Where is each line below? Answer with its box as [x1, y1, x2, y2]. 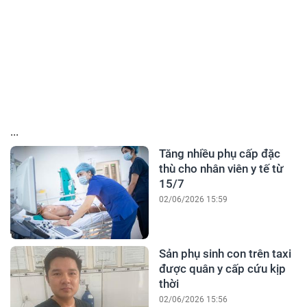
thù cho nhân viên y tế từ [158, 162, 284, 175]
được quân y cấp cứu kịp [158, 262, 286, 275]
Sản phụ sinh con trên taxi [158, 247, 291, 260]
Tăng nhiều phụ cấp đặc [158, 147, 280, 160]
